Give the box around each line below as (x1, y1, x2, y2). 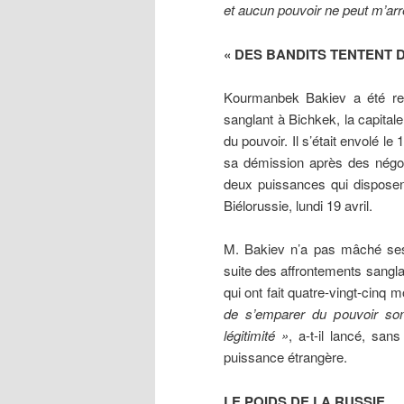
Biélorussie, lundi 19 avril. (224, 196, 372, 215)
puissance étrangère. (224, 347, 347, 367)
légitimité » (224, 326, 289, 345)
